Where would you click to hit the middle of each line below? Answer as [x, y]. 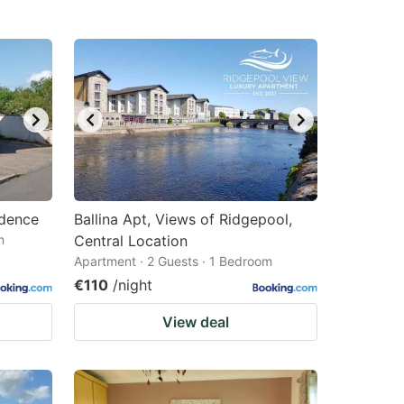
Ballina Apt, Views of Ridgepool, [183, 219]
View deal [196, 322]
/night [133, 285]
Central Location [131, 241]
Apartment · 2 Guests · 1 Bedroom [173, 261]
